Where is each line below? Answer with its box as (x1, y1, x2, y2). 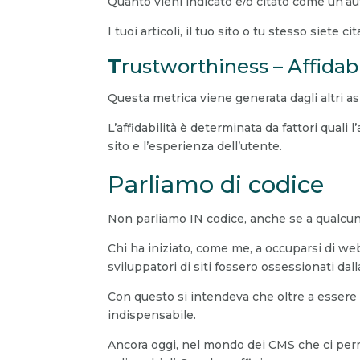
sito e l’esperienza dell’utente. (108, 139, 283, 154)
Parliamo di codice (108, 170, 325, 199)
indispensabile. (108, 308, 197, 323)
